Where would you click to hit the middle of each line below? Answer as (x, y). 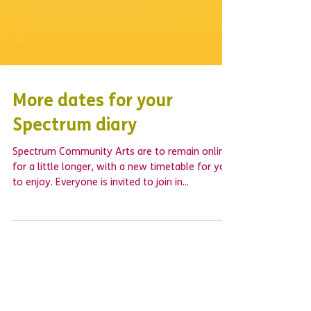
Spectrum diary (75, 163)
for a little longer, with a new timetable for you (122, 205)
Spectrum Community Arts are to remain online (121, 190)
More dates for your (93, 139)
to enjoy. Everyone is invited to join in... (101, 220)
